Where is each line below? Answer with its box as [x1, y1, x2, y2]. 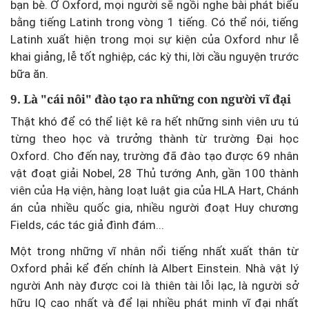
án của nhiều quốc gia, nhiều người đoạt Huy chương [10, 200, 299, 215]
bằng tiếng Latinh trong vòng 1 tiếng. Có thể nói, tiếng [10, 15, 299, 30]
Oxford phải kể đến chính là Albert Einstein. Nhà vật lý [10, 261, 299, 275]
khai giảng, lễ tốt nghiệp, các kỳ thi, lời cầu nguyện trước [10, 50, 299, 64]
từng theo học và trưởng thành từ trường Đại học [10, 131, 299, 146]
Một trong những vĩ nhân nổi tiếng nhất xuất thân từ [10, 243, 299, 258]
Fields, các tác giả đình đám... [10, 217, 167, 232]
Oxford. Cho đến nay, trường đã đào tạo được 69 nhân [10, 148, 299, 163]
